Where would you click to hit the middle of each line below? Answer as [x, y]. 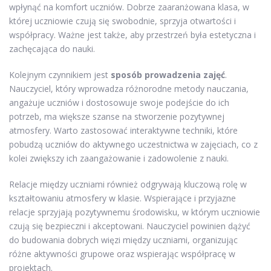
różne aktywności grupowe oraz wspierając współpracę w [122, 253]
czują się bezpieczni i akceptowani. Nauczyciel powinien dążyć [130, 226]
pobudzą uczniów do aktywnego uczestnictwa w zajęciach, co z [133, 144]
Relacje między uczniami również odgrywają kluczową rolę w [128, 184]
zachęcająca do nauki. [52, 48]
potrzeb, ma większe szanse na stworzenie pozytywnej [117, 116]
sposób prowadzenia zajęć [168, 74]
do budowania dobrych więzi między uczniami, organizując [123, 240]
